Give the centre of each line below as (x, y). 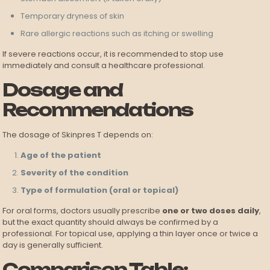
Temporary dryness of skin (73, 16)
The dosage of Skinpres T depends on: (78, 135)
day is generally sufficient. (53, 245)
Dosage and (63, 90)
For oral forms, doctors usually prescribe (83, 211)
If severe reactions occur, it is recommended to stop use (113, 54)
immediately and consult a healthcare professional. (104, 66)
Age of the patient (61, 155)
